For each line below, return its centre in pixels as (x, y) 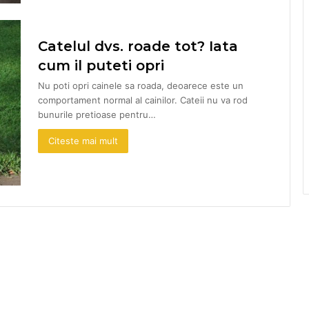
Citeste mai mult (83, 140)
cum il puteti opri (101, 65)
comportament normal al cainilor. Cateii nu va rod (143, 100)
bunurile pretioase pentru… (97, 114)
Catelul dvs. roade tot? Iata (138, 46)
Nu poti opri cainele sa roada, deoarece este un (141, 85)
